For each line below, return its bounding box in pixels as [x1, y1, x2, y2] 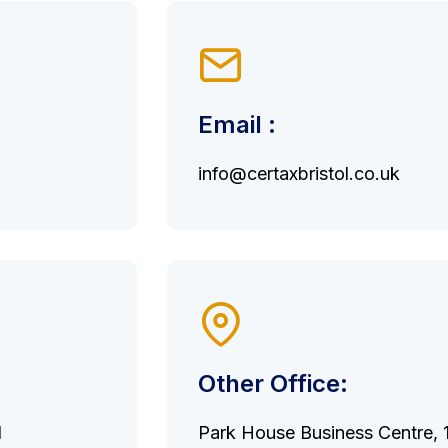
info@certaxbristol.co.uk [198, 163, 400, 184]
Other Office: [198, 369, 348, 398]
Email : [198, 110, 276, 139]
